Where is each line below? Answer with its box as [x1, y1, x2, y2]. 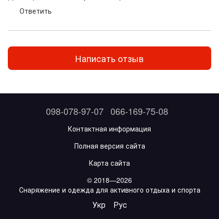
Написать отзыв [75, 51, 144, 65]
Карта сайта [89, 158, 130, 168]
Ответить [20, 6, 52, 16]
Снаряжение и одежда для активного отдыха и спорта [19, 185, 200, 195]
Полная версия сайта [74, 141, 145, 151]
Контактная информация [68, 124, 151, 133]
